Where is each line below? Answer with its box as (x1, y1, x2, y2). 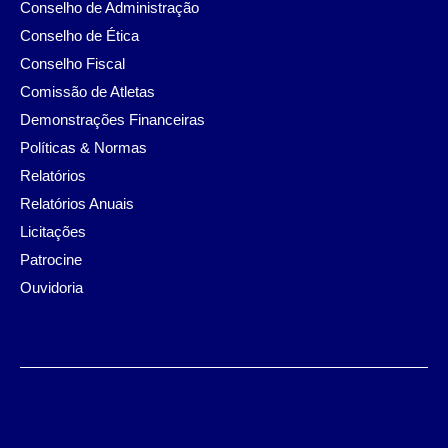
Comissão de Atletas (20, 82, 155, 100)
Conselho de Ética (20, 26, 139, 44)
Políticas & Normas (20, 138, 147, 156)
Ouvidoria (20, 278, 83, 296)
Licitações (20, 222, 86, 240)
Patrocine (20, 250, 82, 268)
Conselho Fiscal (20, 54, 125, 72)
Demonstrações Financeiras (20, 110, 205, 128)
